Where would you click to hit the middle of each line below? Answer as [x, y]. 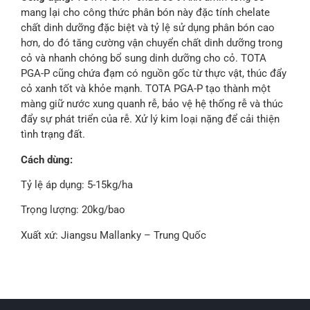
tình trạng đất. [53, 135]
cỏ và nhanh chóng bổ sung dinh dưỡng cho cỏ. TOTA [144, 58]
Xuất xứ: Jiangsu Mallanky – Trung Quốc [113, 235]
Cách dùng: [48, 159]
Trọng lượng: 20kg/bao [73, 210]
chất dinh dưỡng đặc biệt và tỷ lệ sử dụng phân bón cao [148, 28]
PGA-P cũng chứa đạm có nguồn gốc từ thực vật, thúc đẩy [154, 74]
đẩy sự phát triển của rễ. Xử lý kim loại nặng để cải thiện [150, 119]
